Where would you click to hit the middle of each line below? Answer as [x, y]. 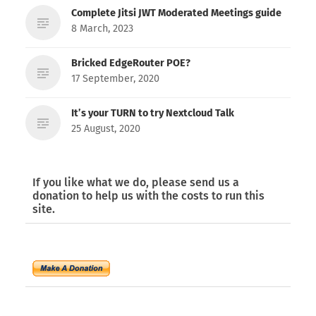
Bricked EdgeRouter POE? [130, 63]
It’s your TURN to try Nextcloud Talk [152, 113]
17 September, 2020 [115, 78]
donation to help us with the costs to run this [148, 195]
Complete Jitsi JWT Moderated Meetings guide [176, 13]
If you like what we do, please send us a [135, 182]
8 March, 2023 [102, 28]
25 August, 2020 [105, 128]
